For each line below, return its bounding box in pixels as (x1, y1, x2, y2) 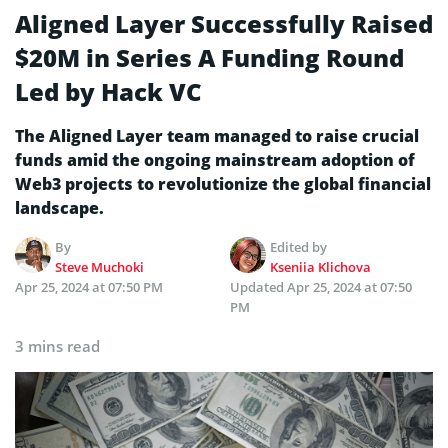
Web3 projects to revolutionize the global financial (15, 172, 431, 195)
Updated (230, 277, 287, 296)
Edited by (270, 237, 328, 256)
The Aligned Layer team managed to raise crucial (15, 124, 419, 147)
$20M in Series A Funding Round (15, 40, 404, 74)
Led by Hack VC (15, 74, 202, 108)
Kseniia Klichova (270, 257, 372, 276)
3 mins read (15, 335, 100, 356)
